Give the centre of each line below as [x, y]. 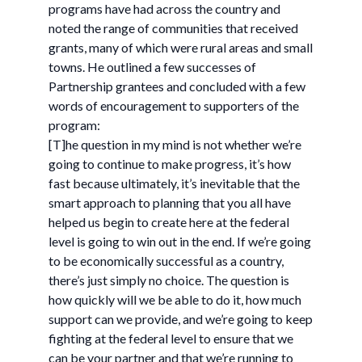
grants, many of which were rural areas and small [181, 47]
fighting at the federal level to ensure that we [171, 338]
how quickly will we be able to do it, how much [175, 299]
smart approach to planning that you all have [170, 202]
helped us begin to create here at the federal [169, 222]
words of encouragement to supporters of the [174, 105]
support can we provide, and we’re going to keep [181, 319]
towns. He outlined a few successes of [152, 67]
